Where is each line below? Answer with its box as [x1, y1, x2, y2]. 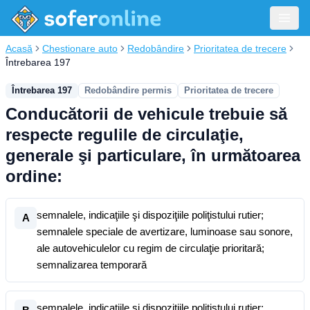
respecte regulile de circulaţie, [6, 125, 244, 144]
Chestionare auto [42, 43, 118, 54]
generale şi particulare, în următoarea [6, 146, 300, 165]
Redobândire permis [84, 85, 172, 95]
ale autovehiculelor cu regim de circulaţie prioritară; [37, 242, 264, 254]
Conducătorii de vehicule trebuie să [6, 104, 287, 123]
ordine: [6, 167, 62, 185]
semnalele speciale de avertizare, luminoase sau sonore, [37, 226, 293, 237]
